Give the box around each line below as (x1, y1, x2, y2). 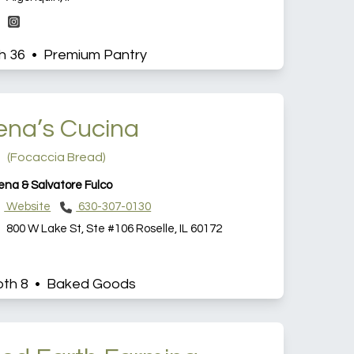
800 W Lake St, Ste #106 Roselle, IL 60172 (4, 222, 223, 235)
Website (4, 201, 51, 213)
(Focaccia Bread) (6, 151, 106, 164)
